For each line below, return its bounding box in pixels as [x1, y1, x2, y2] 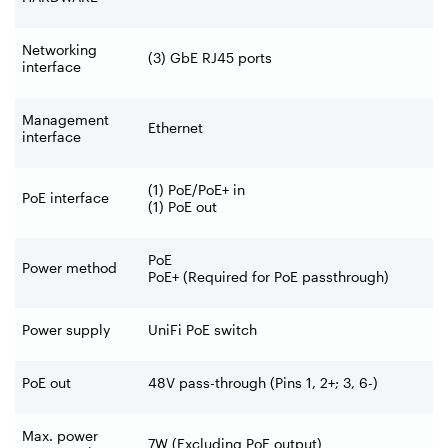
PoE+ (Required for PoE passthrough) [148, 267, 389, 285]
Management [22, 110, 109, 128]
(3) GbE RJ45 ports [148, 48, 272, 66]
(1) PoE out [148, 197, 217, 215]
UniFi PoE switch [148, 320, 257, 338]
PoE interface [22, 188, 109, 206]
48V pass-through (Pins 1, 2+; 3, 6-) [148, 373, 378, 391]
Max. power [22, 426, 98, 444]
